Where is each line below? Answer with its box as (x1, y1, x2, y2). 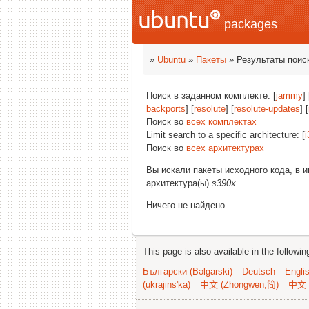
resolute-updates (234, 103, 300, 114)
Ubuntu (157, 54, 186, 65)
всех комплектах (186, 117, 257, 127)
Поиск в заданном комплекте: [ (146, 90, 276, 101)
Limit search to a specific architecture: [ (146, 130, 305, 140)
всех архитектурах (186, 143, 264, 153)
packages (221, 17, 277, 31)
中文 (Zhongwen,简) (200, 279, 279, 290)
